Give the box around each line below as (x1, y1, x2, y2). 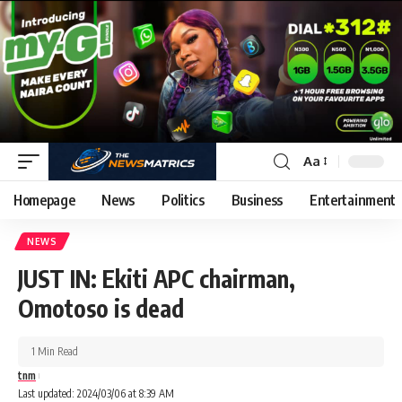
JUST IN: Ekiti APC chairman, (18, 263, 295, 293)
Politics (162, 190, 205, 209)
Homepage (13, 190, 75, 209)
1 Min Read (31, 344, 78, 358)
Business (231, 190, 284, 209)
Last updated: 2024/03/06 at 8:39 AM (18, 386, 174, 400)
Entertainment (310, 190, 396, 209)
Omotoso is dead (18, 293, 184, 323)
